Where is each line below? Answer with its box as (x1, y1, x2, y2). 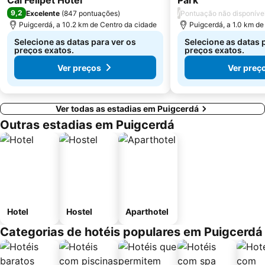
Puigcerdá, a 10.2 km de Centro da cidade (19, 20, 157, 30)
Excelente (26, 8, 60, 18)
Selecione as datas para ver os (14, 37, 136, 47)
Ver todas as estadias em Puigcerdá (56, 104, 199, 114)
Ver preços (57, 62, 101, 73)
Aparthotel (125, 206, 169, 217)
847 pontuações (64, 8, 118, 18)
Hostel (66, 206, 92, 217)
